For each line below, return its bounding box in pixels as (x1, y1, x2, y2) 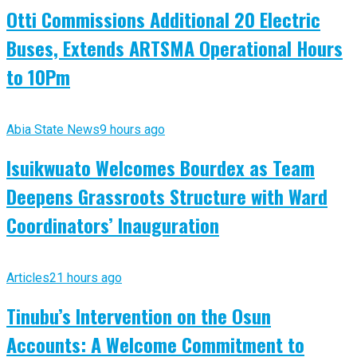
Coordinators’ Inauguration (6, 210, 219, 240)
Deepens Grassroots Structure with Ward (6, 182, 328, 211)
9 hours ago (100, 122, 165, 138)
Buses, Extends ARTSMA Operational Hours (6, 33, 343, 63)
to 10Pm (6, 62, 70, 92)
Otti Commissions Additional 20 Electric (6, 5, 320, 34)
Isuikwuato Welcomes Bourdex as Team (6, 153, 315, 182)
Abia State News (6, 122, 100, 138)
